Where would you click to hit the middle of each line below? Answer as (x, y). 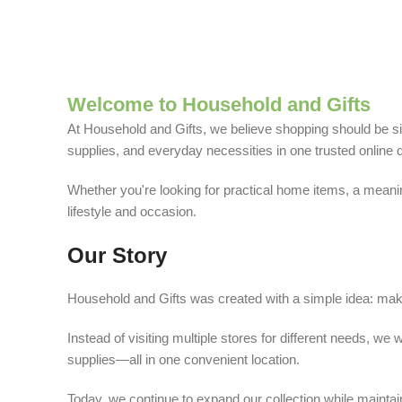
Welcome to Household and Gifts (219, 105)
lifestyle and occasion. (132, 212)
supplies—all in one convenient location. (184, 360)
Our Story (117, 256)
